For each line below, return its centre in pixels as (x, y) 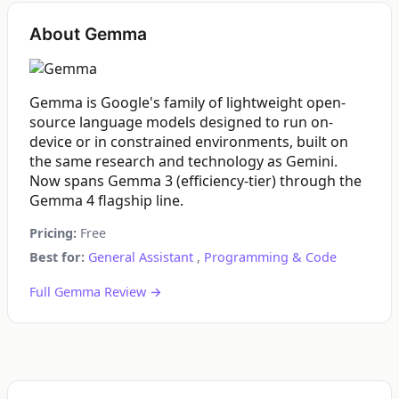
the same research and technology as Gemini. (183, 161)
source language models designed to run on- (181, 122)
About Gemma (88, 34)
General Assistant (141, 257)
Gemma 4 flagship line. (106, 200)
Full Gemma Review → (96, 292)
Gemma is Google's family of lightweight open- (187, 102)
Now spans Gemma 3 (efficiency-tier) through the (195, 181)
